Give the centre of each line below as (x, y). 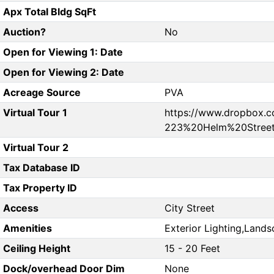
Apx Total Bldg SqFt (49, 12)
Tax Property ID (40, 188)
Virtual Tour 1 (35, 113)
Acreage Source (42, 93)
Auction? (24, 32)
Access (20, 208)
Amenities (27, 228)
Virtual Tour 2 (35, 148)
